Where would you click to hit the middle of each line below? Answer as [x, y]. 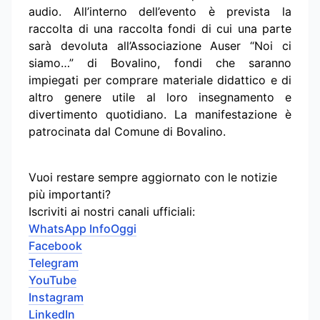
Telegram [54, 263]
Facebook [55, 246]
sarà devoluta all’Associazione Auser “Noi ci [160, 46]
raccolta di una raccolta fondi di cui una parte [160, 29]
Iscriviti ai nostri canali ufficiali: [112, 212]
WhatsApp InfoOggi [82, 229]
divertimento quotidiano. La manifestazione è [160, 115]
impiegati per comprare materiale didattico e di [160, 80]
